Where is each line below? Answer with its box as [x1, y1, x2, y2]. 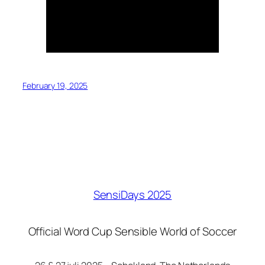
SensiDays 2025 [93, 186, 172, 202]
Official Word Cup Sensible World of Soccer [28, 223, 237, 239]
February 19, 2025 [22, 80, 88, 92]
